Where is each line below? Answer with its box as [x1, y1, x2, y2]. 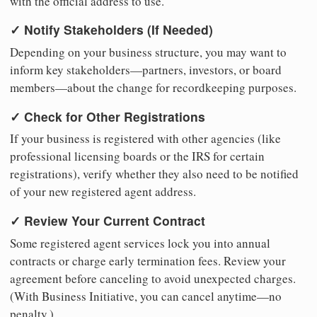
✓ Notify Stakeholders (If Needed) [10, 21, 213, 39]
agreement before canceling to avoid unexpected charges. [10, 270, 296, 287]
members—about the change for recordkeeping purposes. [10, 79, 296, 96]
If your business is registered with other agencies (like [10, 130, 281, 147]
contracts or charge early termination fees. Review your [10, 252, 286, 269]
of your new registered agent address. [10, 183, 196, 200]
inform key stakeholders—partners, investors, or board [10, 62, 282, 79]
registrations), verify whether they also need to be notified [10, 166, 299, 183]
